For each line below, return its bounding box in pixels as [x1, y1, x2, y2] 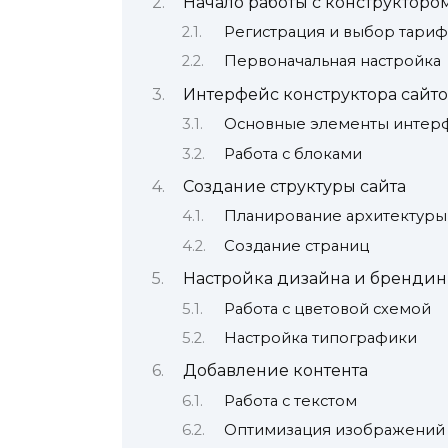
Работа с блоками [223, 144, 362, 163]
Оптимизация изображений [223, 421, 445, 440]
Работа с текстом [223, 391, 357, 410]
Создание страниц [223, 236, 369, 255]
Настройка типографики [223, 329, 417, 348]
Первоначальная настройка [223, 52, 441, 71]
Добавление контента [182, 361, 368, 381]
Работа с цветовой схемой [223, 299, 431, 318]
